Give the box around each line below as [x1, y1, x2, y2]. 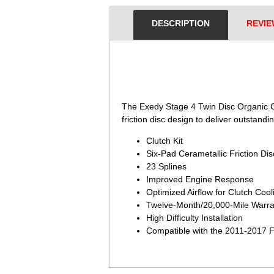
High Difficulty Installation [146, 213, 243, 223]
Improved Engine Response [146, 174, 254, 184]
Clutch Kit [146, 136, 183, 146]
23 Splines [146, 161, 187, 171]
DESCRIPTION [152, 18, 210, 28]
